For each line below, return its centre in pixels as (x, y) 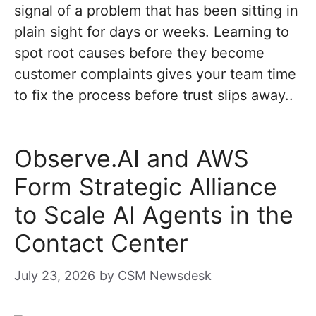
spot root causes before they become (139, 53)
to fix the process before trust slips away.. (154, 95)
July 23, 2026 (55, 275)
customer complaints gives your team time (155, 74)
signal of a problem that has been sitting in (156, 11)
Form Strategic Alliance (146, 187)
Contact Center (101, 243)
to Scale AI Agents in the (154, 215)
